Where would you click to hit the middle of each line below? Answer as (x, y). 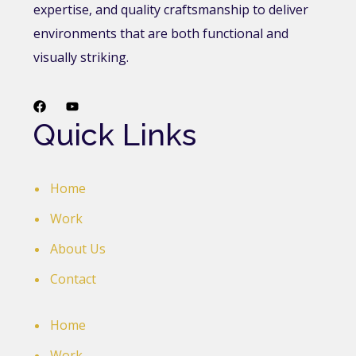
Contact (74, 279)
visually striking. (81, 57)
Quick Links (115, 134)
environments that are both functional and (161, 33)
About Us (78, 248)
